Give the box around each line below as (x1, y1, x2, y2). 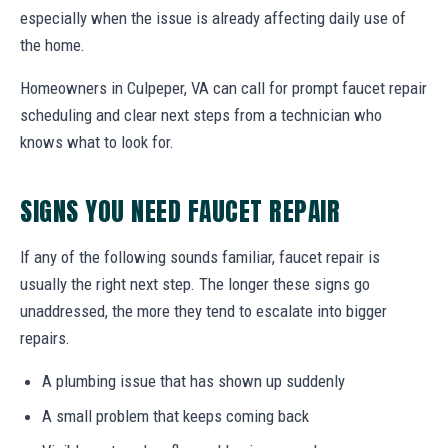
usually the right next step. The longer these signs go (20, 273, 370, 294)
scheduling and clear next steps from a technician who (20, 104, 382, 125)
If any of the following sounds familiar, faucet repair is (20, 246, 380, 267)
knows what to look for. (20, 131, 174, 152)
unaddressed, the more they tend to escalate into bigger (20, 300, 387, 321)
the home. (20, 34, 85, 55)
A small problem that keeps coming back (42, 405, 309, 426)
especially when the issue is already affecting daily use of (20, 7, 406, 28)
